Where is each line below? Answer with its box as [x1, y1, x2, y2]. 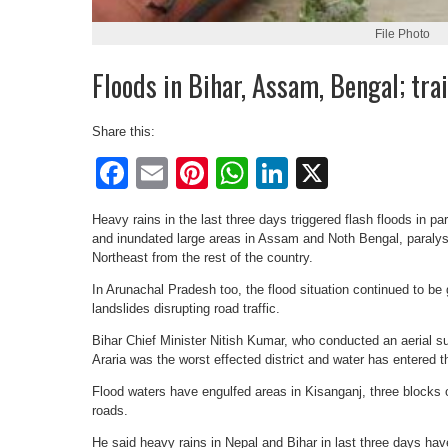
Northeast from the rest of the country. [92, 249, 313, 265]
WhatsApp [248, 154, 396, 191]
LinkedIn [288, 154, 410, 191]
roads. [92, 402, 128, 418]
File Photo [374, 26, 430, 40]
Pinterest [208, 154, 335, 191]
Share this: [92, 123, 155, 139]
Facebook [128, 154, 270, 191]
